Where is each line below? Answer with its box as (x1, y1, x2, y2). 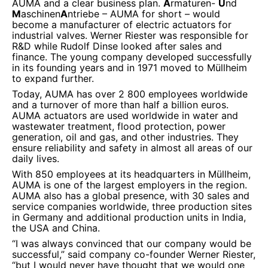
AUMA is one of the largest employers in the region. (12, 179, 247, 191)
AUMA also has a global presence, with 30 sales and (12, 190, 249, 202)
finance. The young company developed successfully (12, 51, 252, 63)
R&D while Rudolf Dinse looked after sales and (12, 40, 222, 52)
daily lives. (12, 153, 59, 165)
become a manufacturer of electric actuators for (12, 19, 232, 31)
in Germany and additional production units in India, (12, 211, 246, 223)
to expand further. (12, 72, 94, 84)
